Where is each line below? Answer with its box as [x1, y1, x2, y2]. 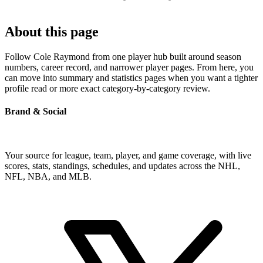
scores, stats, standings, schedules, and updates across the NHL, [5, 161, 240, 171]
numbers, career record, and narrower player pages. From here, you [5, 62, 254, 72]
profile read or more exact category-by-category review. [5, 83, 210, 93]
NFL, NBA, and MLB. [5, 171, 92, 182]
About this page [5, 23, 99, 39]
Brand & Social [5, 106, 66, 116]
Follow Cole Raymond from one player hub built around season [5, 51, 241, 62]
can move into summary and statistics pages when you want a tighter [5, 72, 258, 83]
